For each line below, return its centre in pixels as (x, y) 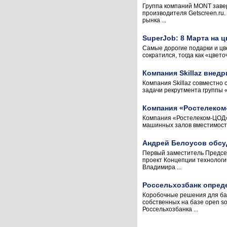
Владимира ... (162, 167)
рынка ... (154, 20)
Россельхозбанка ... (170, 209)
